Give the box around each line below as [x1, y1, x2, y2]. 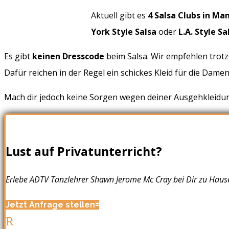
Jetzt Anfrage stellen [6, 199, 95, 210]
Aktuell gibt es [91, 9, 148, 21]
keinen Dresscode [32, 50, 104, 62]
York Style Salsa [91, 26, 156, 37]
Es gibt [4, 50, 32, 62]
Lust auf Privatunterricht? [6, 143, 162, 159]
